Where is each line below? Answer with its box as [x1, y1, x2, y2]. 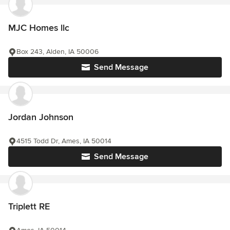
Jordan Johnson [8, 111, 73, 123]
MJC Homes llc [8, 22, 69, 33]
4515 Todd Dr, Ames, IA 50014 [16, 137, 111, 145]
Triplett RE [8, 201, 50, 212]
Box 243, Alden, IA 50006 [16, 47, 99, 56]
